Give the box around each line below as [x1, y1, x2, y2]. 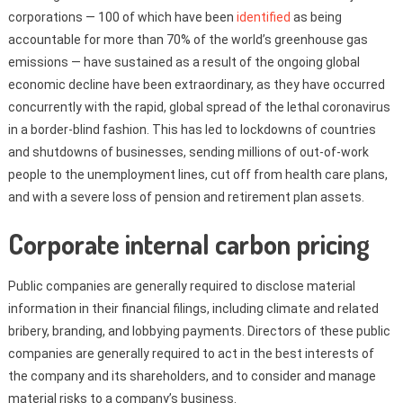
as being [290, 9, 342, 24]
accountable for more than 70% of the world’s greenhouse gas [7, 31, 368, 47]
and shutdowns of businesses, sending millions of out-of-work [7, 144, 369, 159]
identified [236, 9, 291, 24]
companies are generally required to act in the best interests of [7, 345, 374, 361]
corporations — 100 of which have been [7, 9, 237, 24]
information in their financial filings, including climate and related [7, 300, 379, 316]
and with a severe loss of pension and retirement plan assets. [7, 189, 364, 204]
